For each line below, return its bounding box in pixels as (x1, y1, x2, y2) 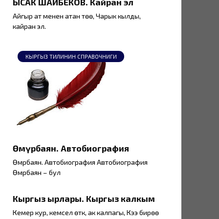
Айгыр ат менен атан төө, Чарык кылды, (13, 12, 141, 21)
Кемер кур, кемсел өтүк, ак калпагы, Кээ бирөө (13, 208, 159, 217)
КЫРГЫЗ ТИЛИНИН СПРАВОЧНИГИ (25, 53, 117, 60)
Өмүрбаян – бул (13, 168, 61, 177)
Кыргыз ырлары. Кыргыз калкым (13, 193, 155, 204)
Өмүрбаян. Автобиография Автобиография (13, 158, 148, 167)
